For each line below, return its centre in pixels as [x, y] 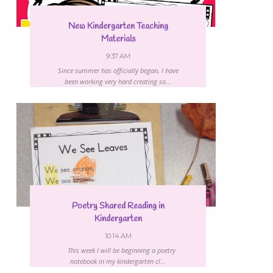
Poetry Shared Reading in [118, 207]
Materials [118, 40]
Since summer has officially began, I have [118, 71]
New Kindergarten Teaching [118, 27]
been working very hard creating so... [118, 82]
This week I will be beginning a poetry [118, 250]
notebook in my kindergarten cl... [118, 261]
